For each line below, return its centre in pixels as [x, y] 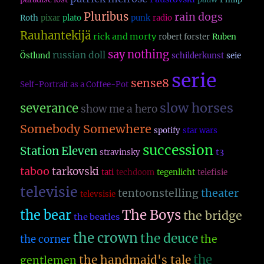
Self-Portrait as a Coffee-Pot [75, 85]
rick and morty [125, 37]
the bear [46, 216]
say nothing [139, 55]
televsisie [98, 194]
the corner [46, 240]
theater [220, 193]
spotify [167, 131]
